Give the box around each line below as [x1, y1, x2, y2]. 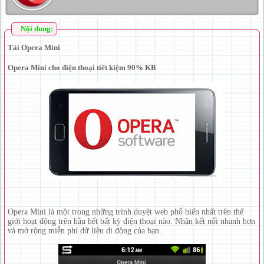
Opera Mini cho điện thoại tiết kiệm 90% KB [8, 62, 156, 72]
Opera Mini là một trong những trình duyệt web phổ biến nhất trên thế [8, 207, 243, 216]
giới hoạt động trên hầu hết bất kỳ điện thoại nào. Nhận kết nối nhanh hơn [8, 216, 255, 226]
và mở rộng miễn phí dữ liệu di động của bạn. [8, 226, 161, 235]
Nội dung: [21, 24, 53, 34]
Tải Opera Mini [8, 43, 60, 52]
